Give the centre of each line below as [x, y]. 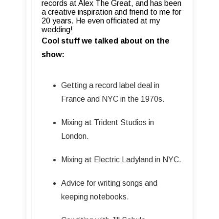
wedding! [57, 30]
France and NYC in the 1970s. [113, 99]
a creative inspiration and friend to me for [111, 12]
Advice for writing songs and [109, 183]
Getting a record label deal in [110, 86]
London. [75, 136]
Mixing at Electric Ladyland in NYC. [121, 160]
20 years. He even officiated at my [101, 21]
